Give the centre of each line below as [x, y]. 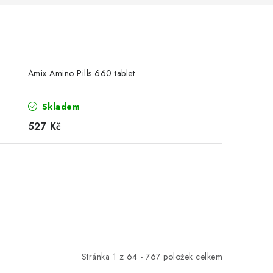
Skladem [60, 107]
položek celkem [191, 256]
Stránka [97, 256]
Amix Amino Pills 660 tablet [81, 73]
